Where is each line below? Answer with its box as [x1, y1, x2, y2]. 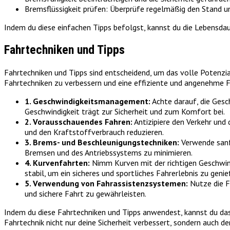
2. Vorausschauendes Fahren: [25, 117, 132, 127]
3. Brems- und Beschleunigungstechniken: [25, 137, 179, 148]
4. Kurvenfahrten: [25, 158, 90, 168]
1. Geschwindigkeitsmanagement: [25, 96, 150, 107]
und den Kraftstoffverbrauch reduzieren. [25, 127, 164, 138]
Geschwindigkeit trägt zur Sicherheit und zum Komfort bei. [25, 106, 225, 117]
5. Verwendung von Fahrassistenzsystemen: [25, 178, 188, 189]
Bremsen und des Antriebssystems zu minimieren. [25, 147, 193, 158]
